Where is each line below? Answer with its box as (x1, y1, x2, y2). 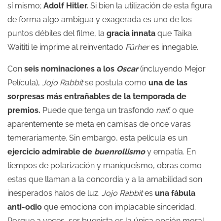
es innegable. (149, 42, 198, 52)
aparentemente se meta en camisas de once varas (7, 119, 191, 129)
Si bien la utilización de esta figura (88, 1, 212, 10)
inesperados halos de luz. (7, 188, 102, 198)
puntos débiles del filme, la (7, 29, 107, 38)
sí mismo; (7, 1, 41, 10)
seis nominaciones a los (24, 64, 116, 74)
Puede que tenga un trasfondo (40, 106, 156, 115)
